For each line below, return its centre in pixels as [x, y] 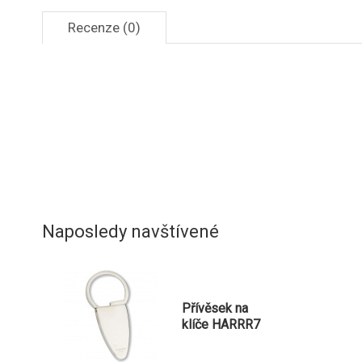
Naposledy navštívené [130, 232]
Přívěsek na [215, 309]
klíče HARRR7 [221, 325]
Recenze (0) [104, 28]
